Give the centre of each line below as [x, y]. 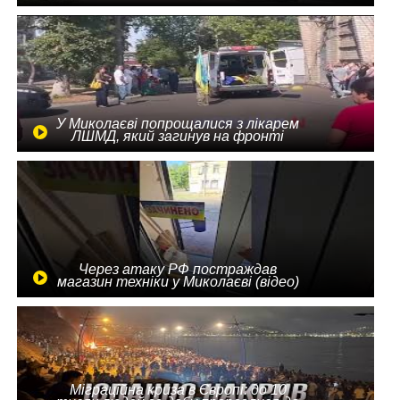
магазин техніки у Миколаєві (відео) [178, 282]
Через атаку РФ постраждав [178, 270]
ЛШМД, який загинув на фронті [178, 137]
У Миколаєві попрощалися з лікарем [178, 124]
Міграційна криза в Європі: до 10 [178, 390]
